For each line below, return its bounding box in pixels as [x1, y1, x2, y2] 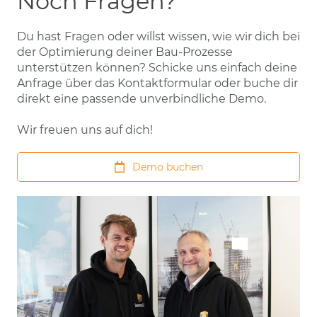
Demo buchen [132, 161, 203, 174]
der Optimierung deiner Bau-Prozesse [17, 45, 233, 59]
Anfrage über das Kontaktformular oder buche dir [17, 76, 298, 91]
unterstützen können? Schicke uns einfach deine [17, 61, 297, 75]
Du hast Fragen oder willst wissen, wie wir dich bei [17, 30, 300, 44]
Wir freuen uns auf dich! [17, 123, 153, 137]
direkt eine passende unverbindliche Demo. [17, 92, 269, 106]
